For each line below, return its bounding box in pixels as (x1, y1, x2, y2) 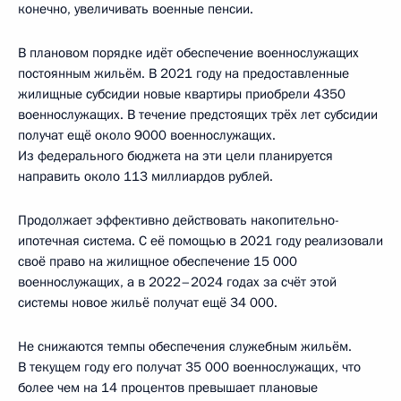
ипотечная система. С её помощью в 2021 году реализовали (18, 232, 383, 251)
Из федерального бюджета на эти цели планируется (18, 147, 333, 166)
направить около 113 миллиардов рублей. (18, 167, 273, 186)
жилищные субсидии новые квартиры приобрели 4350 (18, 85, 346, 104)
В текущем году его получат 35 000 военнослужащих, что (18, 358, 361, 377)
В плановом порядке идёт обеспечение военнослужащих (18, 44, 359, 63)
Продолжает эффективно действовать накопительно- (18, 211, 339, 230)
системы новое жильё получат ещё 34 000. (18, 294, 277, 312)
